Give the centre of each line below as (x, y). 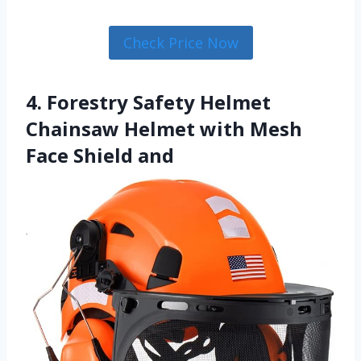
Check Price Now (180, 43)
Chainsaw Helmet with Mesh (164, 129)
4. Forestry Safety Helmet (148, 102)
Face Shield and (100, 156)
